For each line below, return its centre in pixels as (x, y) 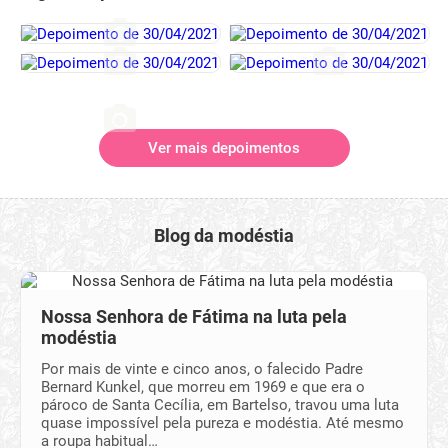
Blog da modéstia (224, 236)
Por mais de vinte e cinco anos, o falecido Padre (202, 369)
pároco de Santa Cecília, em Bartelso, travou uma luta (220, 405)
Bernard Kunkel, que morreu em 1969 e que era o (203, 387)
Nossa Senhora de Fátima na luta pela (194, 317)
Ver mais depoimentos (224, 148)
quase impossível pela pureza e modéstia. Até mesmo (222, 423)
